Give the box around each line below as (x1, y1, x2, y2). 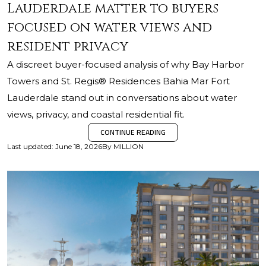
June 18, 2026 (55, 142, 102, 151)
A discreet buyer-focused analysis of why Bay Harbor (7, 59, 244, 70)
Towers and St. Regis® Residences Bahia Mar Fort (7, 75, 230, 87)
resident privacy (7, 38, 128, 55)
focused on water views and (7, 19, 212, 36)
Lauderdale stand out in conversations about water (7, 92, 237, 103)
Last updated (7, 142, 52, 151)
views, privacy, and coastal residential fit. (7, 109, 185, 120)
